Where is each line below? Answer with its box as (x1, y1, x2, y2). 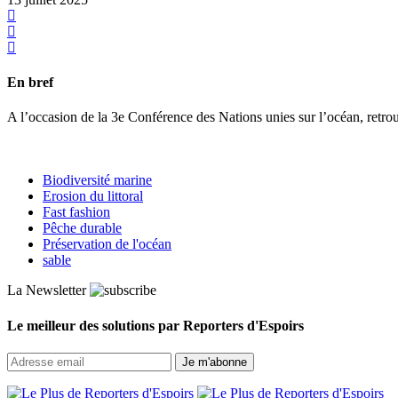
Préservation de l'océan (43, 236, 171, 252)
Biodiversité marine (43, 172, 152, 188)
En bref (7, 75, 53, 91)
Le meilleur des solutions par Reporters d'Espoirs (7, 317, 304, 333)
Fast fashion (43, 204, 110, 220)
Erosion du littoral (43, 188, 143, 204)
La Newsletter (7, 283, 86, 298)
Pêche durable (43, 220, 122, 236)
